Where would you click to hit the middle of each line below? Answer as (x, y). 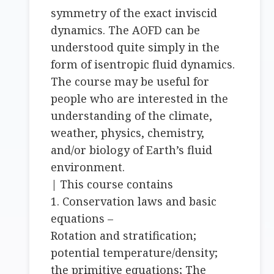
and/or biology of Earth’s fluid (132, 150)
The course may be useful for (130, 82)
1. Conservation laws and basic (134, 202)
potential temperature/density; (135, 253)
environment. (88, 167)
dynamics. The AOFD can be (126, 30)
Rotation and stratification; (124, 236)
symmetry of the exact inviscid (134, 13)
